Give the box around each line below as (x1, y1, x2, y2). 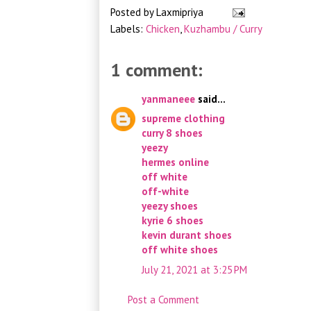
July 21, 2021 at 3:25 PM (142, 262, 247, 276)
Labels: (110, 22, 146, 35)
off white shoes (142, 243, 218, 257)
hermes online (142, 155, 209, 169)
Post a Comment (128, 293, 199, 307)
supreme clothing (142, 112, 225, 126)
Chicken (146, 22, 180, 35)
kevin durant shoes (142, 228, 232, 242)
